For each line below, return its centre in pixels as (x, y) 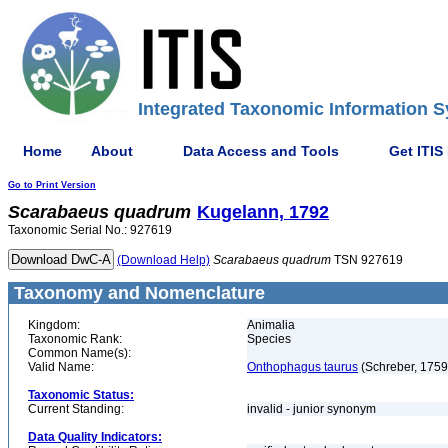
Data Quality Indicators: (95, 437)
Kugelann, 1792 (263, 212)
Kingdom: (54, 325)
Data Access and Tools (261, 150)
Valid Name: (61, 367)
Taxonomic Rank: (75, 339)
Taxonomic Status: (81, 395)
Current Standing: (76, 409)
